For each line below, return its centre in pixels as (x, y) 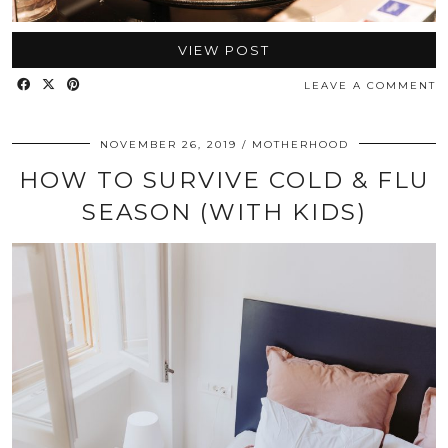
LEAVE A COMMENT (370, 86)
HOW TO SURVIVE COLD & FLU (224, 180)
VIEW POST (224, 50)
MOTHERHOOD (300, 145)
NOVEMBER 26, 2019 (168, 145)
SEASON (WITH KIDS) (224, 212)
